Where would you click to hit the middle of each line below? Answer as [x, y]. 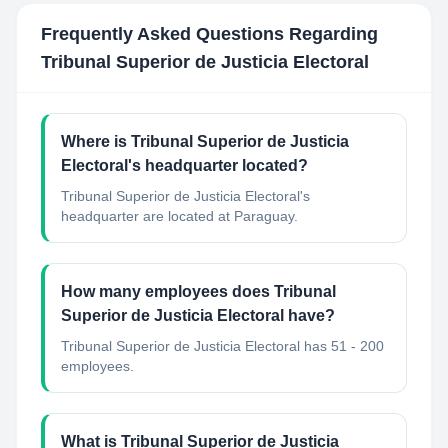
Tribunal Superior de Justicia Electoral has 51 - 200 [222, 346]
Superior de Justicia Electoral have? [198, 315]
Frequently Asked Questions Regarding [209, 34]
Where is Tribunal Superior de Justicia [205, 141]
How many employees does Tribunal [198, 291]
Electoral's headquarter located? [184, 165]
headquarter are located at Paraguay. [179, 216]
